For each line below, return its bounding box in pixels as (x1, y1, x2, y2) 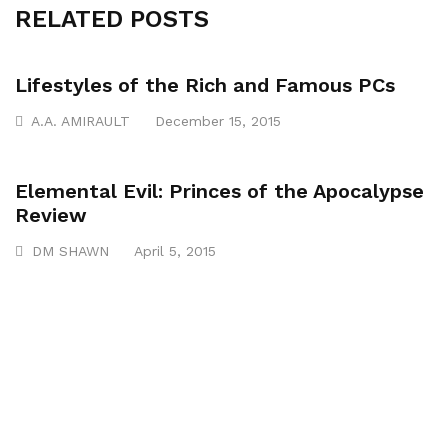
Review (15, 203, 87, 227)
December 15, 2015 (155, 113, 281, 129)
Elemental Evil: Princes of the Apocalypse (15, 179, 424, 203)
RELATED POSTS (15, 5, 209, 33)
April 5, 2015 (134, 243, 216, 259)
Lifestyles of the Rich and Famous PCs (15, 73, 395, 97)
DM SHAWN (32, 243, 109, 259)
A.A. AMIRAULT (31, 113, 130, 129)
